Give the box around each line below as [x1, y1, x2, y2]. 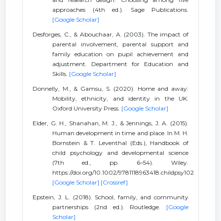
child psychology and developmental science [52, 149, 188, 156]
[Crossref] [101, 179, 128, 186]
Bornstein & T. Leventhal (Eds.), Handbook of [52, 139, 188, 147]
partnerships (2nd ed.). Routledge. [52, 203, 166, 211]
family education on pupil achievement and [52, 50, 188, 58]
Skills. [52, 70, 69, 77]
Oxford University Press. [52, 105, 121, 112]
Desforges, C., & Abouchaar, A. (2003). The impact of [33, 31, 188, 38]
